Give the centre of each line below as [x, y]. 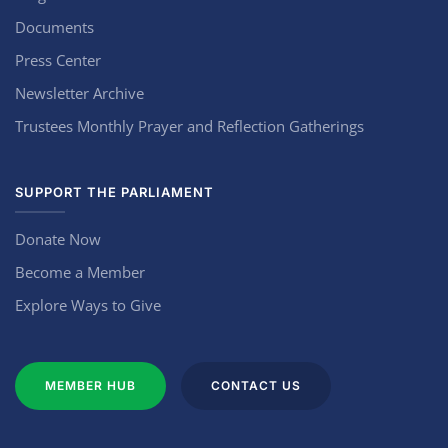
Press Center [58, 60]
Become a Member [80, 272]
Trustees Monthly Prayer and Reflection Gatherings [189, 126]
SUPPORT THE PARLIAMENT [114, 192]
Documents [54, 27]
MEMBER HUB [90, 385]
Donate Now [58, 239]
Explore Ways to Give [88, 305]
